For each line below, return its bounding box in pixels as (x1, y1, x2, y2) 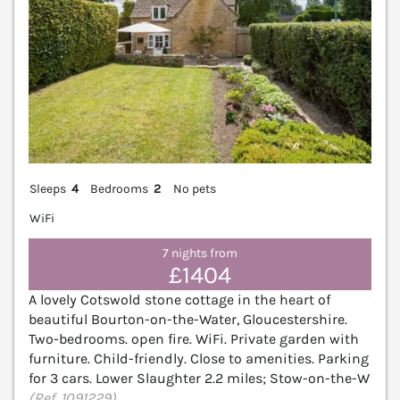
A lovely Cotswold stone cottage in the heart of (29, 290, 330, 308)
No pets (172, 180, 216, 196)
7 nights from (162, 246, 237, 262)
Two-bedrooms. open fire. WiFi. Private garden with (29, 329, 359, 347)
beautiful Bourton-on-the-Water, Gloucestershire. (29, 310, 347, 328)
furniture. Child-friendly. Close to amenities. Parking (29, 349, 369, 367)
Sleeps (29, 180, 66, 196)
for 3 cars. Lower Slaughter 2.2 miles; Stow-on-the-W (29, 369, 370, 387)
